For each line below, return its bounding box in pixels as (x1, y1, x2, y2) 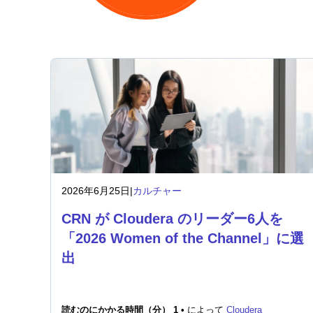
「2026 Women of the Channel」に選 (61, 231, 304, 246)
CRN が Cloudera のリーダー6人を (61, 211, 283, 226)
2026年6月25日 (61, 185, 130, 196)
